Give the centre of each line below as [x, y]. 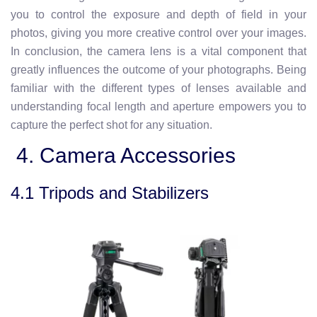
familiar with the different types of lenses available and [158, 88]
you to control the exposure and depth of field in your [158, 15]
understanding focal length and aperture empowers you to [158, 106]
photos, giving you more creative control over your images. [158, 33]
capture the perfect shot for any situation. [111, 125]
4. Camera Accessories [123, 155]
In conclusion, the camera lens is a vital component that [158, 51]
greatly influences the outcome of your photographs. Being [158, 70]
